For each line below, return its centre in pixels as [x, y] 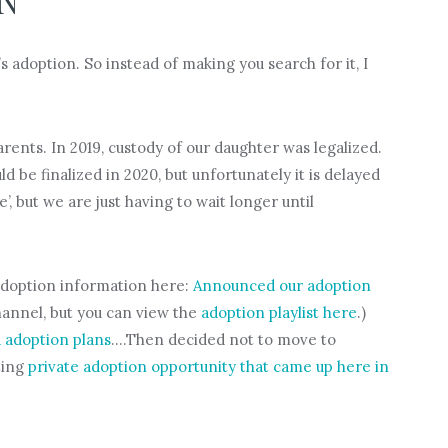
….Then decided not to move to [223, 339]
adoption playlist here [278, 312]
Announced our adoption [281, 285]
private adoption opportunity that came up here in [208, 366]
